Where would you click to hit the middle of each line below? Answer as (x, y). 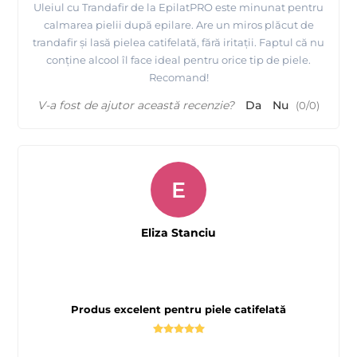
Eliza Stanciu (178, 233)
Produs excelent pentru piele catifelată (178, 310)
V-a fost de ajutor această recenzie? (136, 106)
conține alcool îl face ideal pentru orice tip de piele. (178, 60)
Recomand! (178, 78)
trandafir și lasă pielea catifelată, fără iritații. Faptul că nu (178, 43)
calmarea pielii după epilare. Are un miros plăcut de (178, 25)
